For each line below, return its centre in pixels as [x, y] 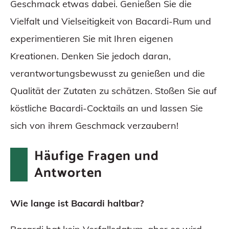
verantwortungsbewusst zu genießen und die [108, 74]
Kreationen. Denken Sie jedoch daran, [90, 56]
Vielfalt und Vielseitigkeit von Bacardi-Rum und [111, 21]
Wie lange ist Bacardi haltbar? [77, 203]
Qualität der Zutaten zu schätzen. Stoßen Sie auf [113, 91]
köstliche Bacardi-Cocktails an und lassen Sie [107, 108]
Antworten [68, 173]
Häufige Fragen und [96, 156]
